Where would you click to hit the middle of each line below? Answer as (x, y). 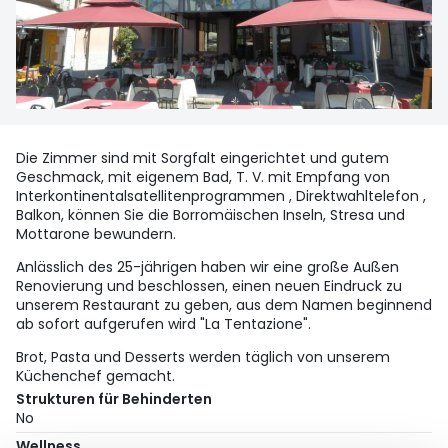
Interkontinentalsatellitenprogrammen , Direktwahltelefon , (221, 196)
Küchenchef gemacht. (95, 376)
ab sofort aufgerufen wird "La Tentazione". (163, 324)
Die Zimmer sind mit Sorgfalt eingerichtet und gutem (202, 158)
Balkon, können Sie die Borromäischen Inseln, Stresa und (210, 215)
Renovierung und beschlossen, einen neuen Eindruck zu (209, 286)
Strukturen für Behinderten (114, 399)
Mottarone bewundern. (96, 234)
